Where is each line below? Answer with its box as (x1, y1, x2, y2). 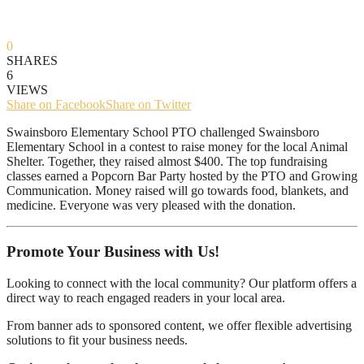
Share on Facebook (6, 97, 106, 112)
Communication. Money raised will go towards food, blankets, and (6, 184, 349, 198)
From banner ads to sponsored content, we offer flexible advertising (6, 318, 352, 332)
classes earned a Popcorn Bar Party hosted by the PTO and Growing (6, 169, 357, 184)
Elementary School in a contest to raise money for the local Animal (6, 140, 348, 154)
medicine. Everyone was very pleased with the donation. (6, 198, 296, 213)
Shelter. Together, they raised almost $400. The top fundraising (6, 154, 327, 169)
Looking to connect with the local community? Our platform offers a (6, 275, 357, 290)
